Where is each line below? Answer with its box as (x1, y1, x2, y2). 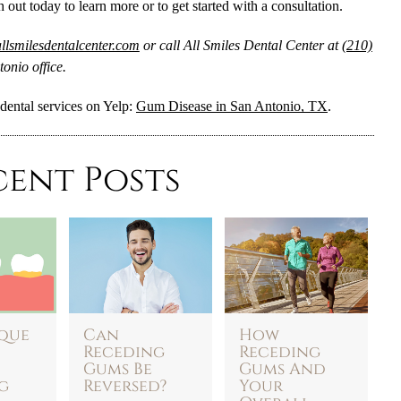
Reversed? (82, 375, 166, 397)
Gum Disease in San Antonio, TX (135, 98, 328, 115)
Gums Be (82, 358, 152, 380)
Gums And (238, 358, 326, 380)
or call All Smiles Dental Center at (139, 37, 342, 54)
